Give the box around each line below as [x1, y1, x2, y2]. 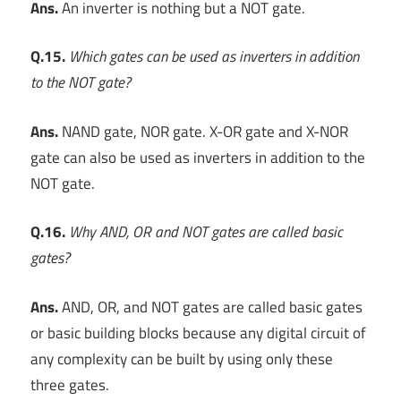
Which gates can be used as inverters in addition [69, 45, 359, 69]
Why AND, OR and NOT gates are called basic [69, 220, 343, 244]
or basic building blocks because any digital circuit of [30, 320, 366, 345]
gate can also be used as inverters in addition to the [30, 145, 365, 169]
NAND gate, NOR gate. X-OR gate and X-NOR [58, 119, 348, 143]
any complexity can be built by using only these [30, 346, 333, 371]
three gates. [30, 372, 109, 397]
